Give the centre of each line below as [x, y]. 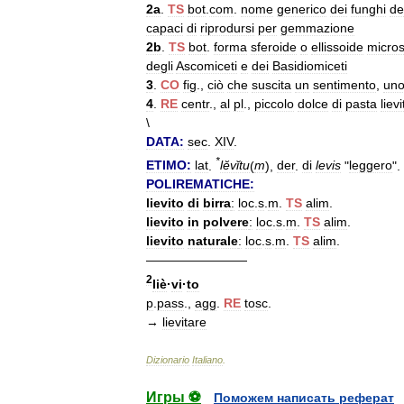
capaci [165, 28]
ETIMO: [169, 165]
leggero [371, 165]
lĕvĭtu [235, 165]
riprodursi [227, 28]
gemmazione [317, 28]
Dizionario [168, 359]
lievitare [184, 321]
